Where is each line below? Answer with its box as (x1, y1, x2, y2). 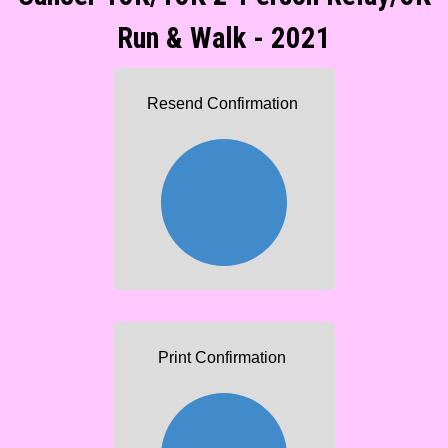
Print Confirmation (158, 348, 286, 366)
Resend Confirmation (146, 95, 298, 113)
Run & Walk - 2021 (117, 21, 331, 56)
